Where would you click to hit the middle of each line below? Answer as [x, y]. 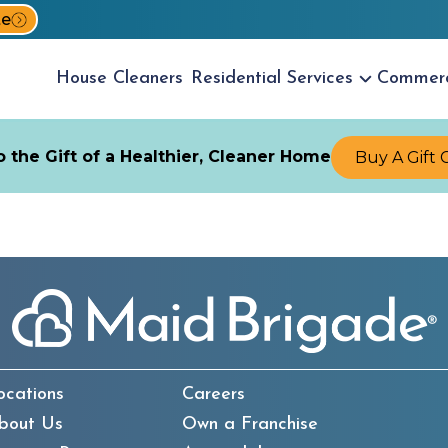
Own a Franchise [250, 424]
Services [320, 78]
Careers [213, 394]
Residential [239, 78]
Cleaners [148, 78]
